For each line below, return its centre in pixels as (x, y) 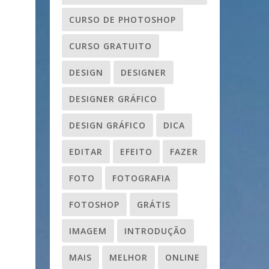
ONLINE (183, 257)
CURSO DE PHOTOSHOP (122, 19)
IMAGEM (88, 231)
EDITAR (86, 151)
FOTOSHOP (94, 204)
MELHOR (128, 257)
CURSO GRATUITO (110, 46)
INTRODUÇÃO (156, 231)
